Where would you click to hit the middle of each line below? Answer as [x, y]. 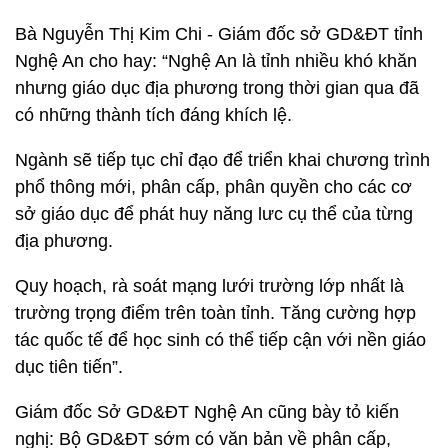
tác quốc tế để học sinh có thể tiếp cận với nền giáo [220, 340]
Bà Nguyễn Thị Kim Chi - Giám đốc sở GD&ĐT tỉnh [219, 34]
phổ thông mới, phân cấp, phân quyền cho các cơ [213, 187]
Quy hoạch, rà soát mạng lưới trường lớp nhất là [209, 286]
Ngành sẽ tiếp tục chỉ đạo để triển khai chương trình [222, 160]
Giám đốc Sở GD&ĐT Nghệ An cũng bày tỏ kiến [207, 412]
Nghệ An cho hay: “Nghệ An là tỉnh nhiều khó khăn [216, 61]
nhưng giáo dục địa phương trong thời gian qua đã [217, 88]
